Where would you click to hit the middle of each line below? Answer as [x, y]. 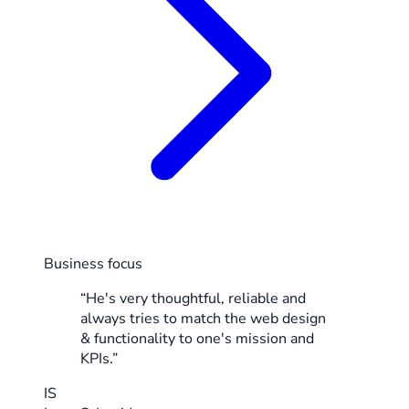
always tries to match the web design [203, 319]
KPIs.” [99, 359]
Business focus [93, 264]
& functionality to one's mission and [197, 339]
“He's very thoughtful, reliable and [193, 299]
